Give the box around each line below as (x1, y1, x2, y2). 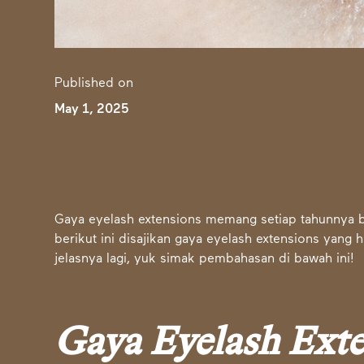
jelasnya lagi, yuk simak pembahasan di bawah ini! (54, 253, 355, 266)
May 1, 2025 (54, 103, 129, 117)
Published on (54, 77, 134, 91)
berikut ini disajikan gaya (54, 233, 207, 247)
